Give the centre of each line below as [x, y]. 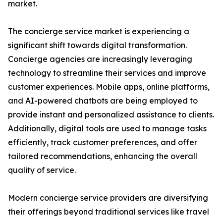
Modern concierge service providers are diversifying [108, 198]
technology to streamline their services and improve [107, 73]
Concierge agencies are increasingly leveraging [100, 59]
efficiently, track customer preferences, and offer [103, 142]
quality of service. [42, 170]
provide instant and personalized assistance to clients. [111, 115]
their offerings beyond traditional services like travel [109, 212]
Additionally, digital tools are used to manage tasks [107, 129]
